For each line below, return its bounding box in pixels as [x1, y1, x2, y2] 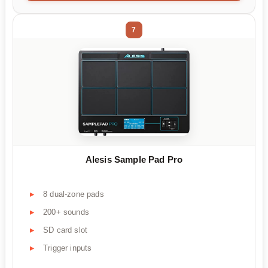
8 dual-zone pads [43, 189, 104, 199]
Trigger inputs [43, 243, 92, 252]
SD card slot [43, 225, 88, 234]
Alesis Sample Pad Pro [85, 154, 183, 165]
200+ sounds [43, 207, 89, 217]
